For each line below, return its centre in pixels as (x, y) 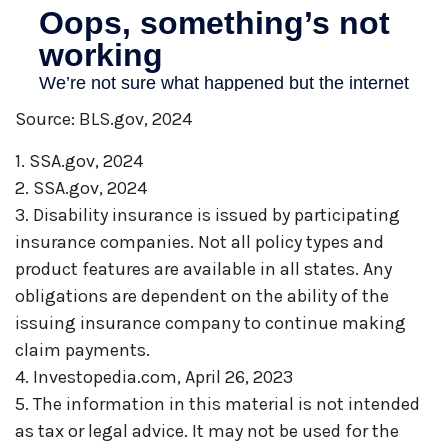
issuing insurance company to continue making (210, 323)
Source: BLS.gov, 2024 (103, 119)
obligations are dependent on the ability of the (202, 296)
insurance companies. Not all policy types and (199, 242)
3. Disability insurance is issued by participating (207, 215)
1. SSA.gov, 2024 (79, 161)
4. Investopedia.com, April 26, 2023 (154, 377)
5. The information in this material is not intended (217, 404)
